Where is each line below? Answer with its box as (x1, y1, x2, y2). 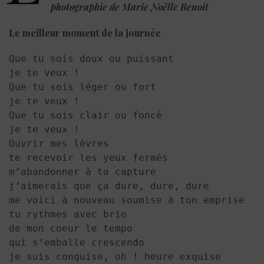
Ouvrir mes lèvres (9, 137, 109, 149)
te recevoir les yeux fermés (9, 151, 168, 163)
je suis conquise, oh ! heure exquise (9, 250, 221, 262)
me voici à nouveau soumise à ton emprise (9, 194, 245, 206)
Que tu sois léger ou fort (9, 81, 156, 93)
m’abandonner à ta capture (9, 166, 156, 177)
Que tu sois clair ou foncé (9, 109, 162, 121)
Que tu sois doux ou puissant (9, 52, 174, 64)
